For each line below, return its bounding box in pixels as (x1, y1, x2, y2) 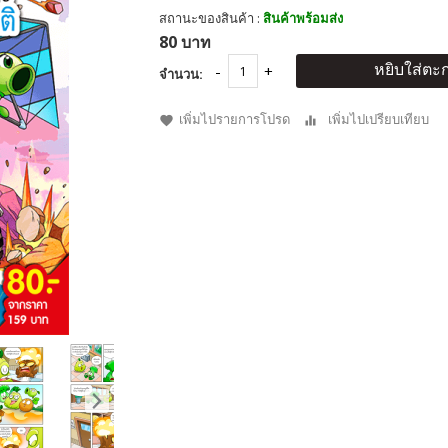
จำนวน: (159, 65, 203, 83)
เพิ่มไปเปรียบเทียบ (328, 110, 429, 128)
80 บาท (159, 31, 211, 53)
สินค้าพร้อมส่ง (263, 9, 343, 27)
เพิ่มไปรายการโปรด (179, 110, 290, 128)
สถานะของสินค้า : (159, 9, 263, 27)
